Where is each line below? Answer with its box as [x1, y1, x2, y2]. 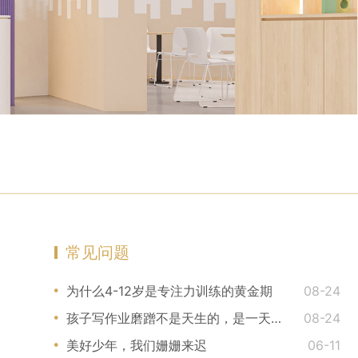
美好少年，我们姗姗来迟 [66, 336, 208, 353]
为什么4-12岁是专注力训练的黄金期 [66, 282, 273, 299]
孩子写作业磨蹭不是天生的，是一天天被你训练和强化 [271, 309, 282, 326]
